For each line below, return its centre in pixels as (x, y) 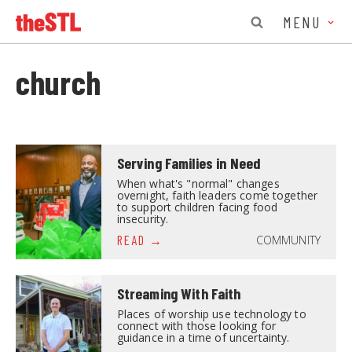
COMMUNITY (288, 240)
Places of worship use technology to (211, 314)
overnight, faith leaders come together (217, 196)
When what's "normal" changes (198, 184)
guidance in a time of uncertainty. (205, 338)
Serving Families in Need (189, 163)
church (58, 81)
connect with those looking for (196, 326)
